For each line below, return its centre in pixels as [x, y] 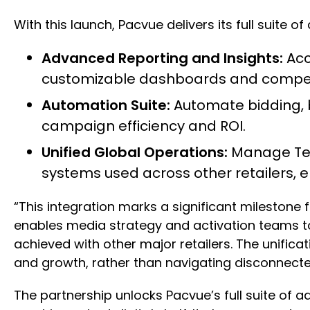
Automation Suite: [106, 105]
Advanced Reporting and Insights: [162, 58]
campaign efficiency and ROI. [144, 126]
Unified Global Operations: [136, 152]
